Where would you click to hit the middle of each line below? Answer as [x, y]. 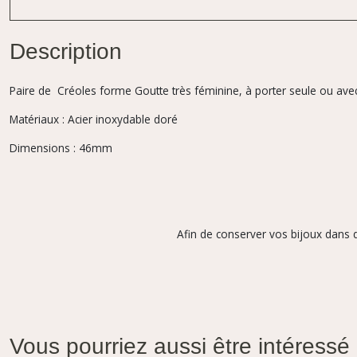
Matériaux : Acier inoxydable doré [94, 119]
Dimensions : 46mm [61, 148]
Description [66, 53]
